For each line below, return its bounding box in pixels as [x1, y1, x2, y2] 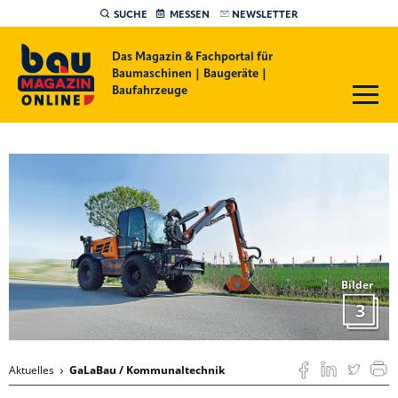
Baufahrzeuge [111, 85, 187, 97]
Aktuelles [9, 362, 57, 378]
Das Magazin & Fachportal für [111, 52, 273, 63]
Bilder [341, 277, 373, 293]
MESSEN [170, 10, 210, 20]
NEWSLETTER [232, 10, 298, 20]
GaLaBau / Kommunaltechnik [69, 362, 225, 378]
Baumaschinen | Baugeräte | [111, 68, 267, 80]
